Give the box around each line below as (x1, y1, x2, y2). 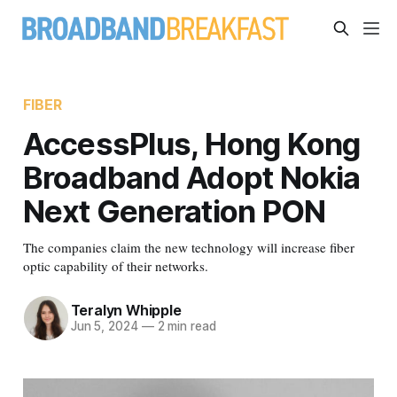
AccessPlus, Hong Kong (22, 124, 361, 162)
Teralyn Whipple (70, 301, 182, 320)
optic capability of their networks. (22, 256, 208, 275)
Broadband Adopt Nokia (22, 158, 361, 196)
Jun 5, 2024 (70, 319, 138, 334)
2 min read (153, 319, 216, 334)
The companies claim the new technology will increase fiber (22, 237, 354, 256)
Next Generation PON (22, 191, 326, 230)
